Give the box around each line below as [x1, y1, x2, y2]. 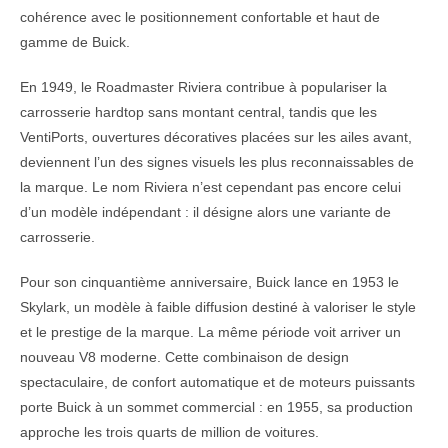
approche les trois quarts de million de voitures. [20, 424, 319, 441]
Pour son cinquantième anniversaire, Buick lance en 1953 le [20, 274, 399, 291]
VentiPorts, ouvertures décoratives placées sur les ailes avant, [20, 129, 412, 146]
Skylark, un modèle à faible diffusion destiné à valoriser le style [20, 299, 416, 316]
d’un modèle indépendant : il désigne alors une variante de [20, 204, 391, 221]
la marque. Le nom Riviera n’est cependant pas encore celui [20, 179, 401, 196]
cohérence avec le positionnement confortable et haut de [20, 9, 380, 26]
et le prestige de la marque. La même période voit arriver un [20, 324, 401, 341]
